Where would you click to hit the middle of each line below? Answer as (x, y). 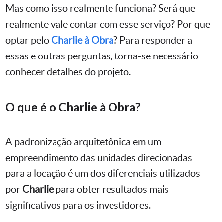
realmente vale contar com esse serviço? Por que (108, 25)
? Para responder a (153, 40)
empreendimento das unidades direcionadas (99, 158)
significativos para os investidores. (78, 205)
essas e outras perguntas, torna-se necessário (102, 56)
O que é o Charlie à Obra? (73, 107)
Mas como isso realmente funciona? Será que (100, 9)
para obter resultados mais (111, 190)
